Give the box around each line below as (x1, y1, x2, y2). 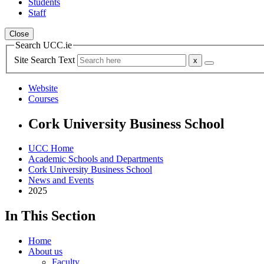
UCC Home (28, 143, 74, 154)
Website (28, 82, 58, 93)
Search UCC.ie (15, 40, 72, 50)
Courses (28, 93, 58, 104)
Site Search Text (14, 54, 77, 65)
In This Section (5, 208, 95, 224)
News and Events (28, 175, 94, 186)
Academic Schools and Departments (28, 154, 163, 164)
